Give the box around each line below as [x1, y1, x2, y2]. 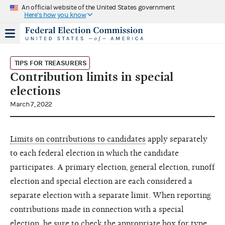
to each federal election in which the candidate [10, 148, 179, 158]
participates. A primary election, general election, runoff [10, 162, 215, 172]
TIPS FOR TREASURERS [14, 58, 87, 67]
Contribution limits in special [10, 69, 173, 84]
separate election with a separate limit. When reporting [10, 190, 211, 200]
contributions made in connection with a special [10, 204, 184, 214]
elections [10, 83, 61, 98]
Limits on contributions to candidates [10, 134, 146, 144]
